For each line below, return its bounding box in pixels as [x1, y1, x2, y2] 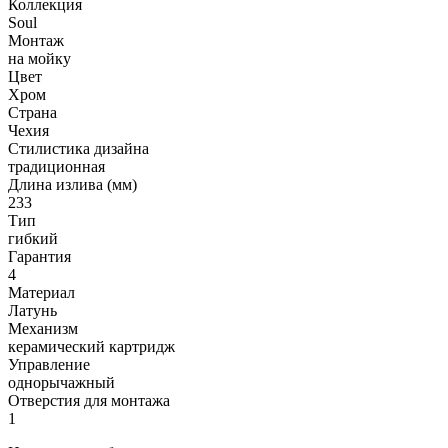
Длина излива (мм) [8, 176, 137, 194]
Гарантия [8, 248, 71, 266]
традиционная [8, 158, 105, 176]
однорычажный [8, 374, 115, 392]
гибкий [8, 230, 58, 248]
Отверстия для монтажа [8, 392, 170, 410]
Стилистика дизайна [8, 140, 149, 158]
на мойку [8, 50, 71, 68]
